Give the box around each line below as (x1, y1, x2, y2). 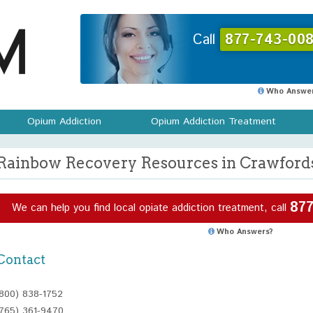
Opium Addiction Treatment (151, 115, 276, 129)
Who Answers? (216, 226, 273, 238)
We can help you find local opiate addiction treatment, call (12, 200, 290, 215)
